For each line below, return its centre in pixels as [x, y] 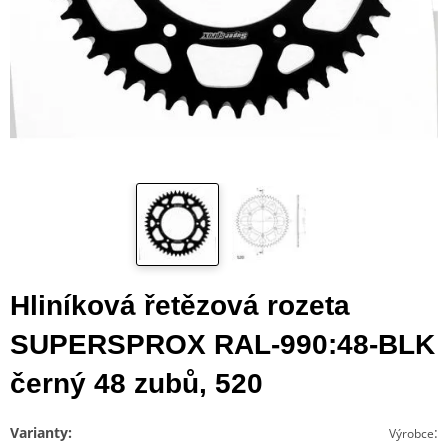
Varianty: [41, 432]
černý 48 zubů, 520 [136, 383]
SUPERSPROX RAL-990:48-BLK [222, 344]
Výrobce [411, 433]
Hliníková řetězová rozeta [180, 305]
